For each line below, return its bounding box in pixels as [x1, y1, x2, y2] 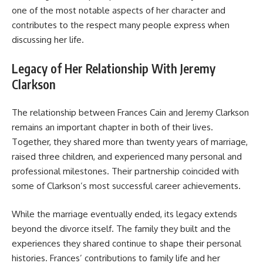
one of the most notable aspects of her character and [12, 5, 225, 16]
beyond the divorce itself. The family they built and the [12, 222, 231, 234]
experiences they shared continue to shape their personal [12, 237, 241, 249]
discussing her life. [12, 34, 84, 46]
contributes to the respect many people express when [12, 19, 230, 31]
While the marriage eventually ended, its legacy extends [12, 208, 237, 220]
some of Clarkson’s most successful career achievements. [12, 180, 241, 192]
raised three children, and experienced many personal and [12, 151, 242, 163]
